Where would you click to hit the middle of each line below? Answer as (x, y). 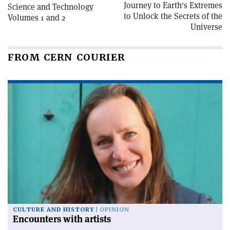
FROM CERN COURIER (66, 57)
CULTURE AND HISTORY (53, 210)
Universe (206, 27)
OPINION (114, 210)
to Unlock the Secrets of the (173, 16)
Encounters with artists (62, 219)
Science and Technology (51, 7)
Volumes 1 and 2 (36, 18)
